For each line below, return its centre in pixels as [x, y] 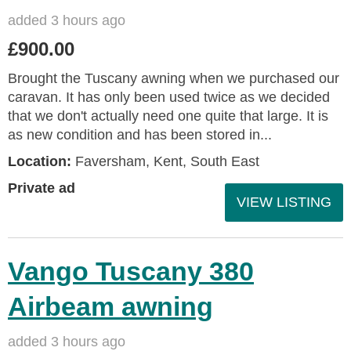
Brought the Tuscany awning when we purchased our [174, 78]
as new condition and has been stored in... [140, 134]
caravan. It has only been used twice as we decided [169, 97]
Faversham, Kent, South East [165, 161]
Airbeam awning [110, 306]
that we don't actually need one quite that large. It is [168, 116]
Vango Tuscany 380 [131, 271]
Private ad [42, 188]
